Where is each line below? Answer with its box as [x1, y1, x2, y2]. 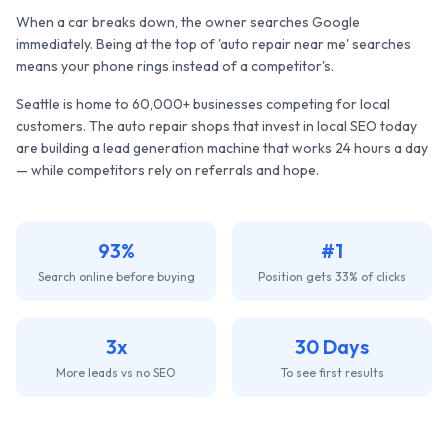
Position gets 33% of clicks [258, 269, 406, 284]
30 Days [295, 334, 369, 359]
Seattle [16, 95, 60, 113]
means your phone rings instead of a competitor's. [16, 57, 334, 75]
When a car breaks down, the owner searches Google [16, 13, 360, 31]
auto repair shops [117, 117, 230, 135]
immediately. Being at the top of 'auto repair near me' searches [16, 35, 411, 53]
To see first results [280, 365, 384, 380]
